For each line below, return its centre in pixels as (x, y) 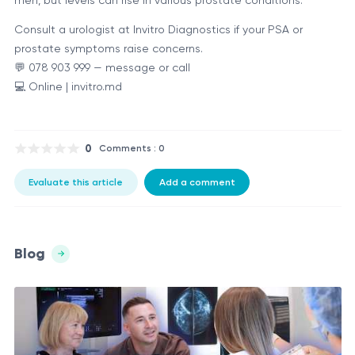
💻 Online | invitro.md (68, 86)
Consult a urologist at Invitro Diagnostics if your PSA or (158, 29)
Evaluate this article (76, 182)
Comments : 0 (132, 148)
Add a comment (197, 182)
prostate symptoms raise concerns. (108, 48)
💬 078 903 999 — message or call (102, 67)
